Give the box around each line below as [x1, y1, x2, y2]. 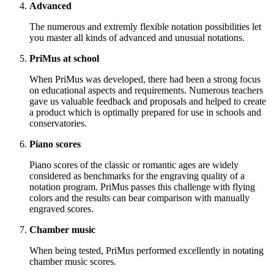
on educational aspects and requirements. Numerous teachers [29, 85, 263, 96]
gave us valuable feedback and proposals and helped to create [29, 96, 266, 107]
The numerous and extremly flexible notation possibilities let [29, 21, 261, 32]
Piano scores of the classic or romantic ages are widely [29, 160, 239, 171]
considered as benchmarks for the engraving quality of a [29, 171, 245, 182]
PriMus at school [29, 53, 99, 64]
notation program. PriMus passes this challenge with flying [29, 182, 255, 193]
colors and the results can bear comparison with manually [29, 193, 250, 204]
